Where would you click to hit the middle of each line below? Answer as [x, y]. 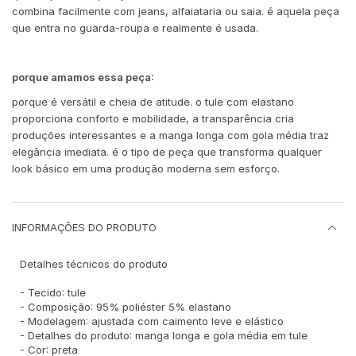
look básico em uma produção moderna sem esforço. [146, 169]
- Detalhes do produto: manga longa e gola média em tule [164, 336]
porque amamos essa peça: [83, 77]
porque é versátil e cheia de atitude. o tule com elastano [153, 102]
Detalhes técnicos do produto [94, 264]
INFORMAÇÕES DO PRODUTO [84, 228]
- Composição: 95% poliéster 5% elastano [126, 307]
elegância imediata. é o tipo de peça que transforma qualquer [167, 152]
